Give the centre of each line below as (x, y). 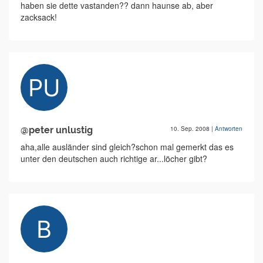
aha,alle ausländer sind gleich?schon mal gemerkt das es (127, 147)
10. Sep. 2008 (191, 129)
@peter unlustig (57, 130)
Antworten (229, 129)
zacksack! (39, 17)
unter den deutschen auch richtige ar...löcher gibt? (114, 159)
